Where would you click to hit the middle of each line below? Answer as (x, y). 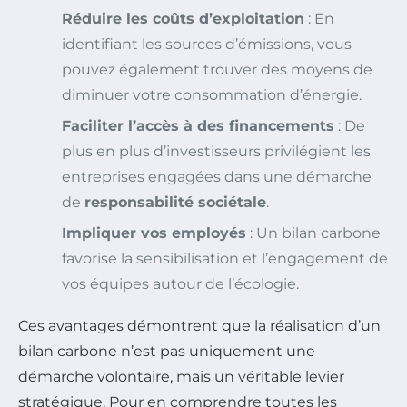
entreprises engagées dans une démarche (217, 177)
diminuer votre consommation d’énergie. (212, 95)
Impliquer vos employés (154, 233)
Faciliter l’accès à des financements (198, 126)
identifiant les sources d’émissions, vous (207, 45)
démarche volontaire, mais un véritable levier (181, 377)
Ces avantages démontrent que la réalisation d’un (199, 326)
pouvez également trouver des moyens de (217, 70)
